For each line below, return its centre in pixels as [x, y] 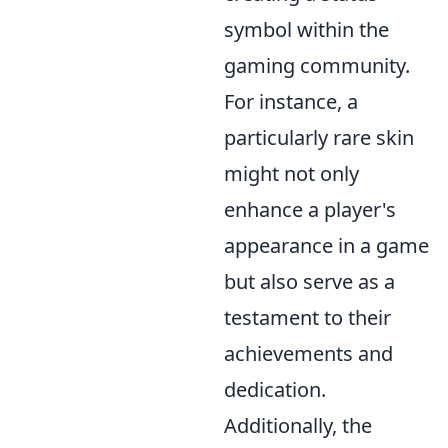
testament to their [307, 317]
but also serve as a [309, 281]
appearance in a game [326, 245]
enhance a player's [310, 209]
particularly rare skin [319, 137]
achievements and [308, 353]
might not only [291, 173]
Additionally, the [298, 425]
